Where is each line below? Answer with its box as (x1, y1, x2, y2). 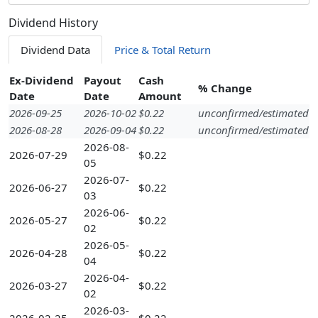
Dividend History (9, 15, 98, 31)
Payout (84, 73, 121, 88)
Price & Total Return (114, 43, 211, 57)
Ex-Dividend (9, 73, 74, 88)
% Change (198, 81, 252, 96)
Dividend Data (21, 43, 90, 57)
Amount (138, 89, 182, 104)
